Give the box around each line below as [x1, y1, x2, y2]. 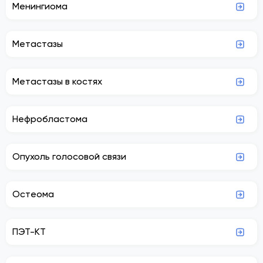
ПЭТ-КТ [12, 225, 46, 237]
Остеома [12, 188, 54, 200]
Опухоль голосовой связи [12, 150, 126, 162]
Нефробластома [12, 113, 87, 124]
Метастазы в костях [12, 75, 102, 87]
